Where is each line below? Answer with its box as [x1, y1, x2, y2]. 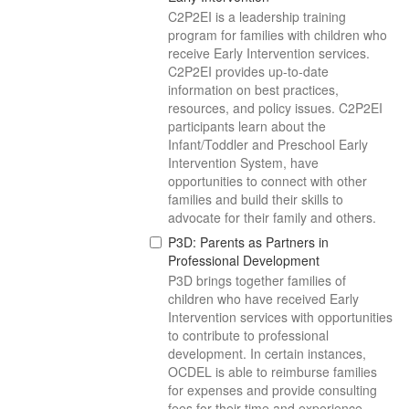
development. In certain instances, [168, 344, 367, 362]
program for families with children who [168, 26, 388, 44]
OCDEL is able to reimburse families [168, 362, 378, 381]
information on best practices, [168, 80, 340, 99]
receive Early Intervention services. [168, 44, 371, 62]
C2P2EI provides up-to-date [168, 62, 330, 80]
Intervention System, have [168, 153, 320, 172]
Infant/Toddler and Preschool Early [168, 135, 369, 153]
